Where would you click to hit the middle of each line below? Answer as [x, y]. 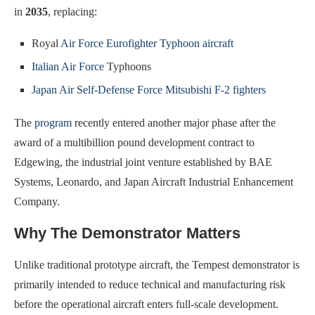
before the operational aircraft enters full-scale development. [146, 304]
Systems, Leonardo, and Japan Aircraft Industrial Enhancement [154, 182]
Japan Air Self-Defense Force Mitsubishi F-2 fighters [149, 90]
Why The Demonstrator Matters [127, 233]
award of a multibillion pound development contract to [134, 143]
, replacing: [72, 12]
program [53, 123]
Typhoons [128, 67]
